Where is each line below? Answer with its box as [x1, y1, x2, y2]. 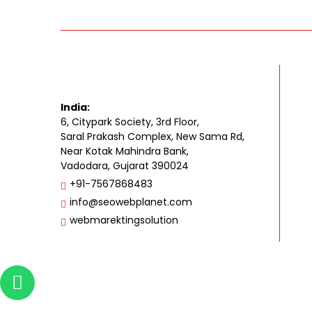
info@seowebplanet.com [70, 195, 192, 210]
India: [61, 100, 90, 115]
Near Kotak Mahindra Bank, [61, 144, 189, 159]
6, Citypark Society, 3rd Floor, [61, 115, 199, 130]
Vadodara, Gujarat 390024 [61, 159, 189, 173]
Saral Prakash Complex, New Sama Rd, [61, 130, 244, 144]
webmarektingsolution [70, 213, 178, 228]
